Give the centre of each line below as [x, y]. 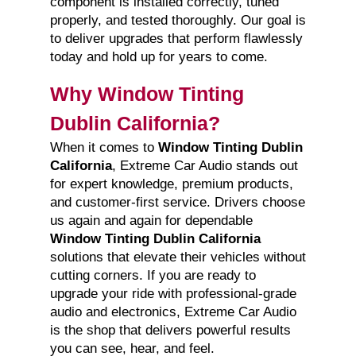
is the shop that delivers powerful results [170, 331]
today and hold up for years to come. [159, 57]
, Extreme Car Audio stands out [205, 166]
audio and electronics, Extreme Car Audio [173, 312]
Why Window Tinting [147, 94]
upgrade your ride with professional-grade [173, 294]
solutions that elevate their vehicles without [178, 257]
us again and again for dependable [151, 221]
